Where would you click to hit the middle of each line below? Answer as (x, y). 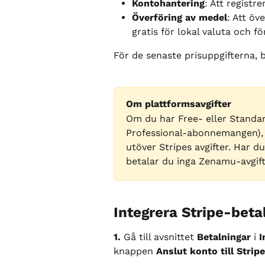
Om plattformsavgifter (179, 104)
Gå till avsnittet (159, 237)
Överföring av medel (180, 18)
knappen (135, 251)
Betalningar (224, 237)
